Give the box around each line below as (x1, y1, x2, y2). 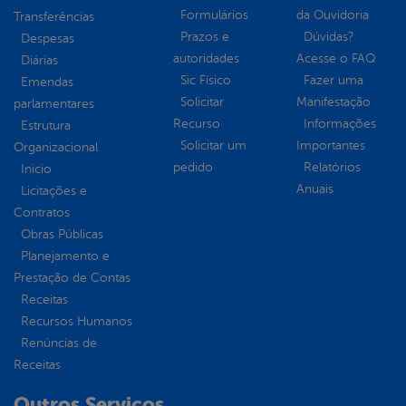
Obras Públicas (21, 227, 103, 241)
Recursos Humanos (21, 314, 132, 328)
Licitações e (21, 183, 87, 198)
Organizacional (14, 140, 98, 154)
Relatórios (304, 159, 361, 174)
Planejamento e (21, 248, 110, 263)
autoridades (173, 51, 239, 65)
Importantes (296, 138, 365, 152)
